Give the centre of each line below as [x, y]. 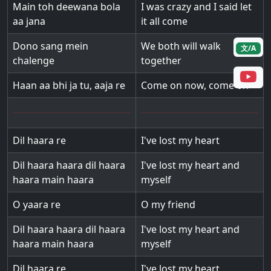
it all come [164, 21]
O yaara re [37, 204]
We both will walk [181, 46]
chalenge [34, 60]
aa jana [29, 21]
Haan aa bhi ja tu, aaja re [69, 85]
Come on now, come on [195, 85]
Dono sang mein [51, 46]
